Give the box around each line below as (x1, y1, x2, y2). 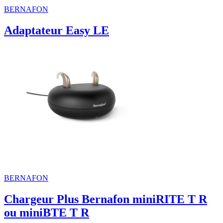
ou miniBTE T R (4, 206, 89, 220)
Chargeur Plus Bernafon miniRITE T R (4, 193, 207, 206)
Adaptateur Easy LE (4, 24, 109, 37)
